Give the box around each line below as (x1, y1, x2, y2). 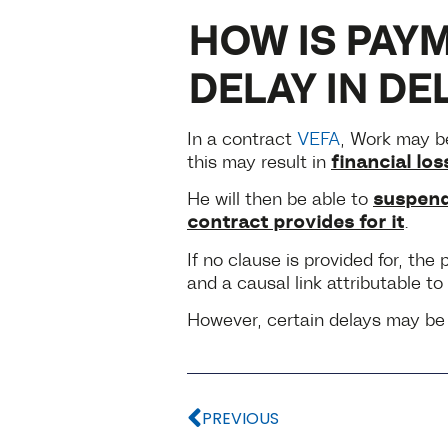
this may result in (187, 148, 331, 171)
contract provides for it (187, 208, 404, 233)
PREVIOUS (202, 407, 279, 431)
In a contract (187, 125, 297, 148)
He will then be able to (187, 186, 373, 209)
